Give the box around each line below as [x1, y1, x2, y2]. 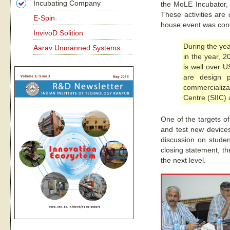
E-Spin [33, 14, 55, 22]
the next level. [161, 156, 206, 164]
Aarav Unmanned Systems [33, 44, 120, 52]
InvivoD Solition [33, 29, 83, 37]
